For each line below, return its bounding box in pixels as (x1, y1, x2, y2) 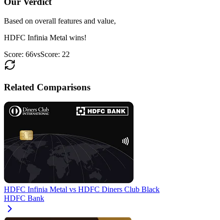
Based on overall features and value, (4, 16, 116, 25)
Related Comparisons (4, 82, 90, 92)
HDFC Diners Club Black (78, 185, 160, 194)
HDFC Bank (4, 194, 44, 203)
